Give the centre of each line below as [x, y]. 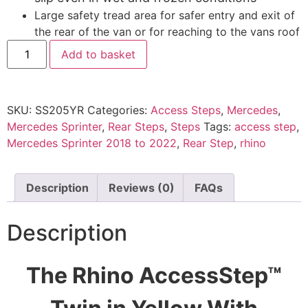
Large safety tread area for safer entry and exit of [165, 15]
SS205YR [59, 110]
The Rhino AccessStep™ [154, 276]
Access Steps [186, 110]
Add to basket [99, 55]
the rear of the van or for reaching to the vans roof [167, 32]
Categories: [119, 110]
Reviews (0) [142, 188]
